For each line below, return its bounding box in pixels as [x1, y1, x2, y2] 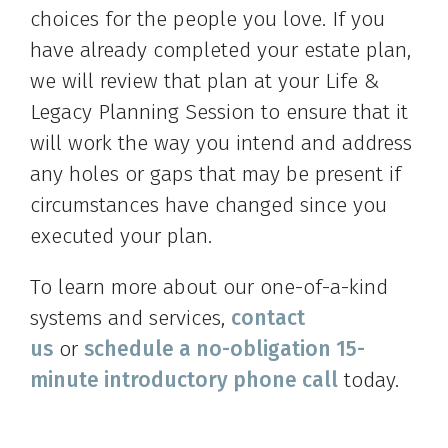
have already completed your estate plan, [30, 37, 411, 64]
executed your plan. [30, 223, 230, 250]
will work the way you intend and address [30, 130, 412, 157]
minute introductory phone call [30, 367, 338, 394]
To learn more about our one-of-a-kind [30, 274, 388, 301]
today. [338, 367, 399, 394]
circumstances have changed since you [30, 192, 387, 219]
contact [231, 305, 305, 332]
